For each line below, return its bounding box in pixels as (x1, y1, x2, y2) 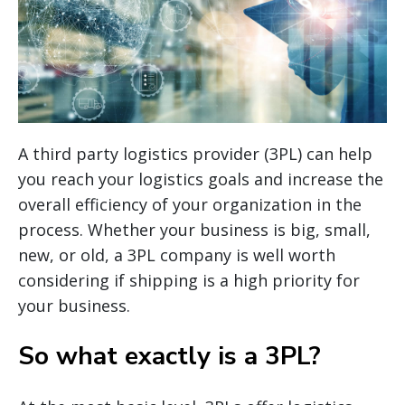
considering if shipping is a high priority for (18, 268, 360, 291)
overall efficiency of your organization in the (18, 193, 362, 215)
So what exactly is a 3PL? (18, 338, 321, 373)
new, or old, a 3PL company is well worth (18, 243, 335, 266)
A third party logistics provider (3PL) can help (18, 142, 372, 165)
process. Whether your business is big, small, (18, 218, 371, 240)
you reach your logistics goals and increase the (18, 167, 383, 190)
